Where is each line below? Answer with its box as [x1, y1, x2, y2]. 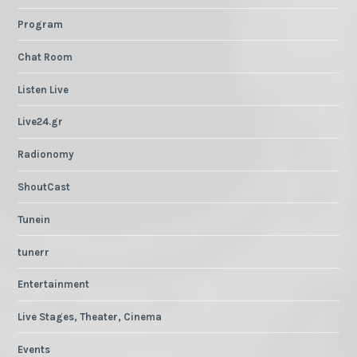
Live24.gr [18, 116, 64, 128]
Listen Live [18, 83, 69, 96]
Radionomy [18, 148, 75, 161]
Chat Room [18, 50, 73, 63]
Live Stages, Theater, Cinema [18, 311, 163, 324]
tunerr [18, 245, 50, 258]
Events [18, 343, 51, 355]
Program [18, 18, 64, 31]
